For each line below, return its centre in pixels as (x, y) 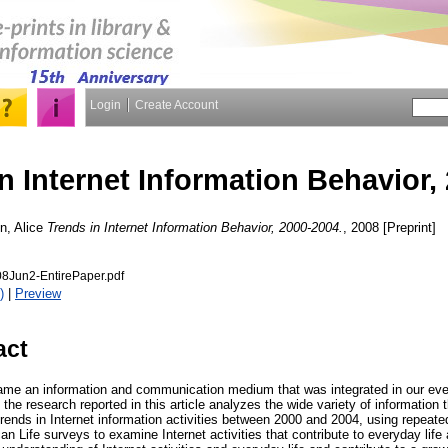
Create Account (176, 105)
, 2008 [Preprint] (389, 227)
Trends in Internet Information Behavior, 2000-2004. (195, 227)
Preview (38, 293)
